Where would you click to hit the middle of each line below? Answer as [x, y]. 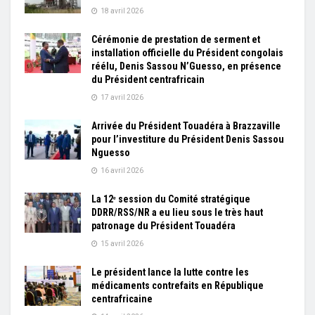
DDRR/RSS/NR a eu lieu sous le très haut [177, 213]
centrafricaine [122, 299]
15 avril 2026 [121, 244]
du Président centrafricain [148, 80]
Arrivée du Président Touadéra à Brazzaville [186, 126]
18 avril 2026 [121, 11]
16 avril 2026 [121, 171]
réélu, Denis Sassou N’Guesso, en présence [186, 66]
